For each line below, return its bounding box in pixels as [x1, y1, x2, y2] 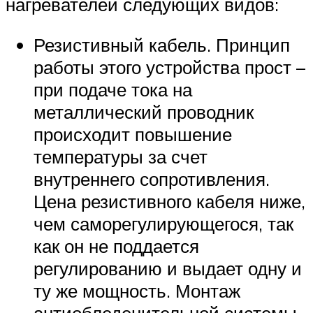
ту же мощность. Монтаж [34, 279, 240, 303]
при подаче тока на [34, 78, 192, 101]
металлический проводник [34, 101, 254, 124]
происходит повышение [34, 123, 232, 146]
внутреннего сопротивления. [34, 168, 270, 191]
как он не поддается [34, 235, 199, 258]
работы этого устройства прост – [34, 56, 305, 79]
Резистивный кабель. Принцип [34, 34, 290, 57]
